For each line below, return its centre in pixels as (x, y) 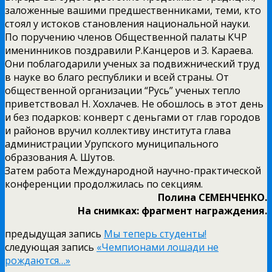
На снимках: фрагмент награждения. (172, 210)
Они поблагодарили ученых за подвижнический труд (132, 63)
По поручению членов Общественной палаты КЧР (126, 37)
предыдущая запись (54, 233)
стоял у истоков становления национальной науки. (127, 23)
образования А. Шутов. (60, 157)
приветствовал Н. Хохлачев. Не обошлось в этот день (134, 104)
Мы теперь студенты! (155, 233)
